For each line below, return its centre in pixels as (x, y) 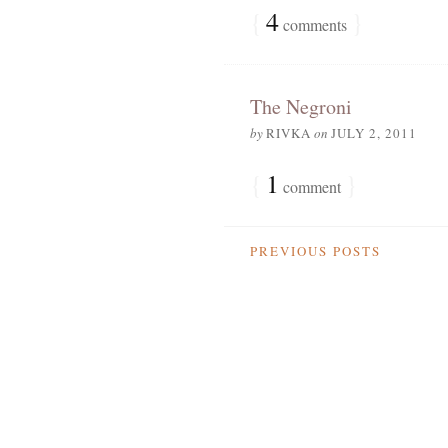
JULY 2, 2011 (373, 133)
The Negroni (300, 106)
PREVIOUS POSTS (315, 251)
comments (312, 24)
